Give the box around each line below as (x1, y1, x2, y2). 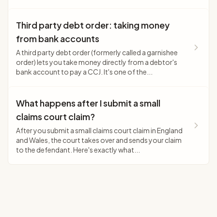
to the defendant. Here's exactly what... (16, 145, 140, 154)
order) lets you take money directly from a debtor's (16, 58, 177, 66)
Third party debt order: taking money (16, 19, 170, 31)
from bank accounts (16, 33, 99, 44)
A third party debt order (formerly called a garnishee (16, 48, 178, 57)
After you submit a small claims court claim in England (16, 126, 183, 135)
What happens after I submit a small (16, 97, 160, 108)
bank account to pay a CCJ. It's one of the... (16, 67, 153, 76)
